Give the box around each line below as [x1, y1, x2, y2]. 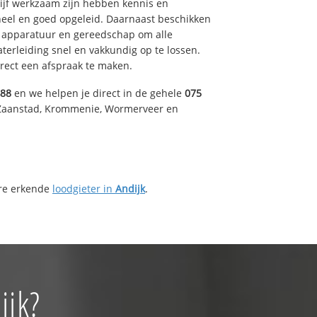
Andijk [115, 181, 145, 195]
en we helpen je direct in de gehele [11, 86, 185, 100]
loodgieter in [52, 181, 115, 195]
